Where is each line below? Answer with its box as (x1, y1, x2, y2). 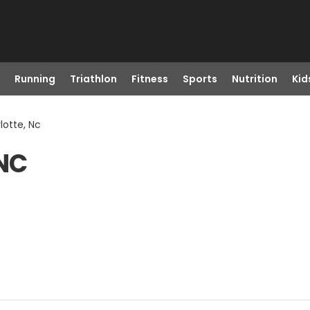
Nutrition (231, 72, 277, 86)
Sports (182, 72, 217, 86)
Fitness (131, 72, 168, 86)
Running (14, 72, 55, 86)
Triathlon (69, 72, 117, 86)
